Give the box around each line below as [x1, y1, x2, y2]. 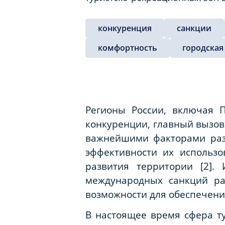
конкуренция [98, 22, 152, 34]
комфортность [98, 42, 157, 53]
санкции [177, 22, 211, 34]
